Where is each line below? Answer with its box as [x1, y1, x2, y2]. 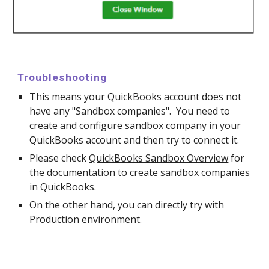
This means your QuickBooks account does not [29, 90, 242, 104]
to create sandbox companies [118, 166, 250, 180]
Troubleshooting [17, 71, 107, 84]
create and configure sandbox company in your [29, 119, 241, 133]
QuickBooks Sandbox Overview [89, 151, 229, 165]
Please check [29, 151, 87, 165]
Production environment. [29, 213, 142, 226]
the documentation [29, 166, 118, 180]
